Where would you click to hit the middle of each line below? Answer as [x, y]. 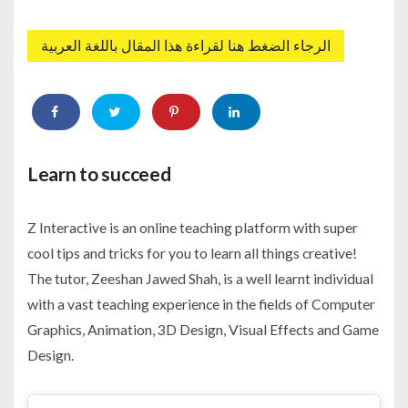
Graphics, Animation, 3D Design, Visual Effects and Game [203, 329]
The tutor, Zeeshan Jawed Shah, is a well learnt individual [200, 278]
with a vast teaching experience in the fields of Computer [201, 303]
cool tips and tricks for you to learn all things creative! [192, 252]
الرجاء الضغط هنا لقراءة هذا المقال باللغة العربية [186, 46]
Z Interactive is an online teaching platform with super [193, 227]
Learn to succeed [99, 173]
